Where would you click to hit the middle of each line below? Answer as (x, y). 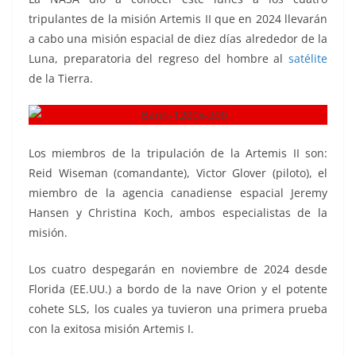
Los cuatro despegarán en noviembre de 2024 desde (178, 269)
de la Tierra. (61, 78)
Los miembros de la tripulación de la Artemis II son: (178, 153)
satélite (308, 58)
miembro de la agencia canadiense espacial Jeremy (178, 192)
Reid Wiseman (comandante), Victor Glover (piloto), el (178, 172)
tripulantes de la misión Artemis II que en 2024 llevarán (178, 18)
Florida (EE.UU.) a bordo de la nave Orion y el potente (178, 288)
